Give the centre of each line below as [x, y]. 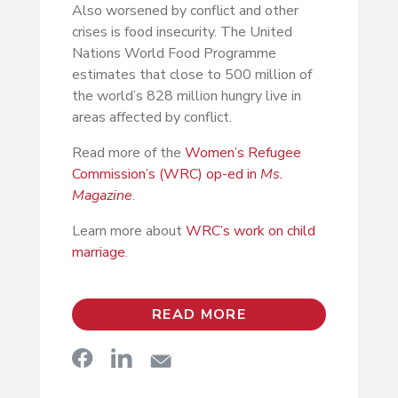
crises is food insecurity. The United [182, 32]
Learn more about [128, 231]
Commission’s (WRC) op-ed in [166, 175]
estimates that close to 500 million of [191, 75]
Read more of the [128, 153]
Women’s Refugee [243, 153]
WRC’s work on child [250, 231]
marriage [98, 253]
